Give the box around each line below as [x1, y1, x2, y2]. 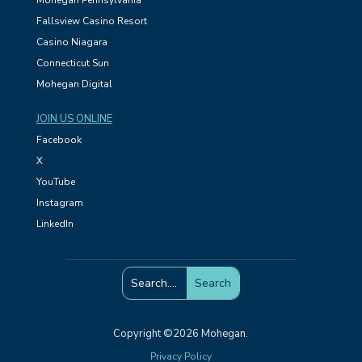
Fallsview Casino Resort [36, 15, 147, 27]
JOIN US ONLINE [36, 112, 112, 126]
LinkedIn [36, 217, 74, 230]
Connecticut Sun [36, 57, 109, 69]
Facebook [36, 133, 82, 146]
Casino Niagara [36, 36, 107, 48]
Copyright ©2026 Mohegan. [113, 326, 249, 341]
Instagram [36, 196, 83, 209]
